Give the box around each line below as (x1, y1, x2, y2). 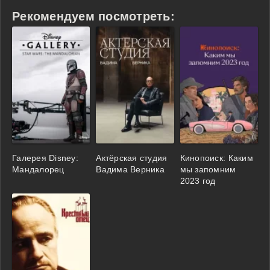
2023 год (180, 176, 216, 186)
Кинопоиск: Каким (180, 153, 253, 163)
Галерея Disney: (12, 153, 78, 163)
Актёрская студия (96, 153, 168, 163)
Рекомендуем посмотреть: (12, 10, 175, 24)
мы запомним (180, 165, 236, 175)
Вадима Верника (96, 165, 165, 175)
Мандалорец (12, 165, 64, 175)
